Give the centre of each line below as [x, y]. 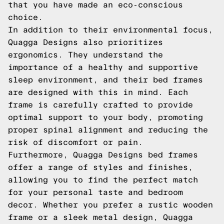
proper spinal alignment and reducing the [108, 130]
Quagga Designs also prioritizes [85, 42]
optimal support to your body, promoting [105, 117]
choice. [25, 17]
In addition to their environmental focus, [110, 30]
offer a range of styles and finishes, [100, 167]
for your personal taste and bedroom [95, 192]
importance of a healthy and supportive [103, 67]
